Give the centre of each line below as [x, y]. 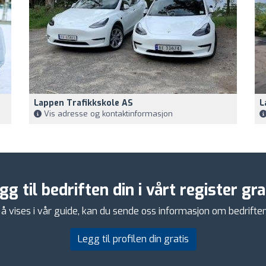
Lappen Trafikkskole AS [83, 103]
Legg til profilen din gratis [133, 239]
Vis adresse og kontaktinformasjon [107, 113]
